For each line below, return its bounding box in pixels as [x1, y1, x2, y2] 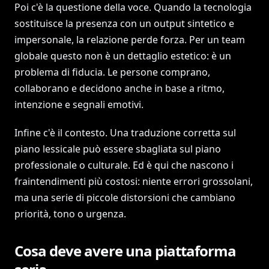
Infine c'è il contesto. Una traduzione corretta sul [14, 126, 236, 139]
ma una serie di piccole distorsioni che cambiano [14, 191, 235, 204]
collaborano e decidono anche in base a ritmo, [14, 82, 225, 95]
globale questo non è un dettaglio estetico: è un [14, 49, 231, 62]
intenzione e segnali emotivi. [14, 98, 144, 111]
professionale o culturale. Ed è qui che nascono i [14, 159, 234, 172]
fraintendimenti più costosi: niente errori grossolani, [14, 175, 253, 188]
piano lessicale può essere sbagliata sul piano [14, 142, 221, 156]
